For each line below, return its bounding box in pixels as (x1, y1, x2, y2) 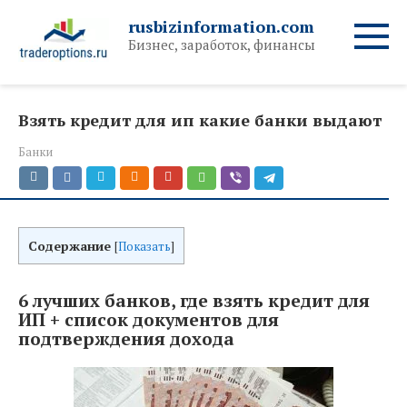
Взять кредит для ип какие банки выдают (18, 109, 382, 132)
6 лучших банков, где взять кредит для (18, 288, 370, 313)
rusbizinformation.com (128, 15, 314, 37)
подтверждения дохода (18, 326, 234, 351)
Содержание (28, 237, 111, 255)
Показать (118, 239, 171, 255)
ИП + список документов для (18, 307, 279, 332)
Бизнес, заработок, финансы (128, 35, 315, 54)
